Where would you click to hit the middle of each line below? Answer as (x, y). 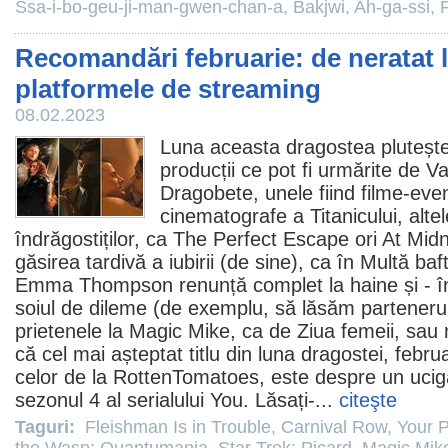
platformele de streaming (168, 89)
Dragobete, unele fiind (260, 193)
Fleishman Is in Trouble (178, 427)
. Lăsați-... (291, 400)
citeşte (368, 400)
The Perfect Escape (261, 239)
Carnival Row (334, 427)
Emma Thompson (94, 285)
